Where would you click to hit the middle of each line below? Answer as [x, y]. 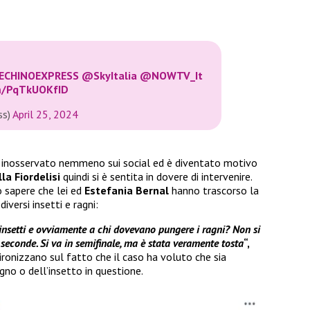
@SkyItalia [109, 76]
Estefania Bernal [128, 190]
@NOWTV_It [171, 76]
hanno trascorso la [215, 190]
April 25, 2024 [45, 115]
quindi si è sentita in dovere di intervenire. [157, 176]
